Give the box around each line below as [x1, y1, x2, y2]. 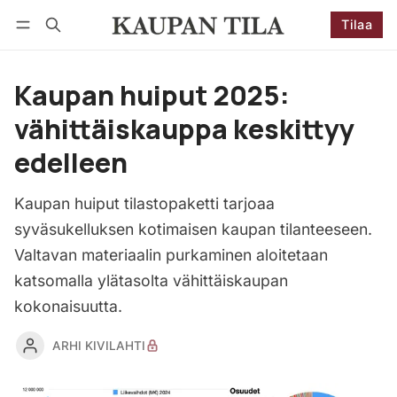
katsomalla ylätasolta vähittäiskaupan [14, 271, 288, 290]
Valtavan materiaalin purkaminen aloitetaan [14, 245, 328, 264]
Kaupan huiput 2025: [14, 77, 290, 113]
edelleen [14, 144, 128, 181]
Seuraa [305, 42, 349, 58]
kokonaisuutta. [14, 297, 122, 315]
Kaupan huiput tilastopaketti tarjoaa [14, 194, 275, 213]
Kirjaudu [31, 43, 80, 57]
